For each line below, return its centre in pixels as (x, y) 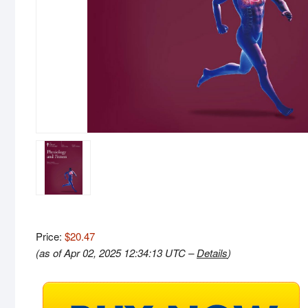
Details (212, 252)
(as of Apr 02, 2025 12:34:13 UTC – (116, 252)
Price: (50, 236)
